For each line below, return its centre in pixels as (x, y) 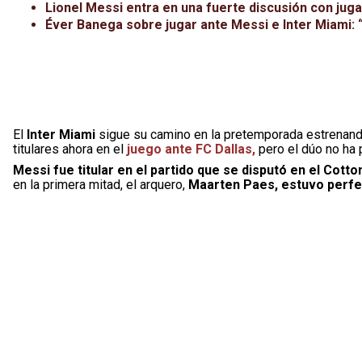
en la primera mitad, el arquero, (101, 185)
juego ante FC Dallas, (191, 149)
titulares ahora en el (68, 149)
